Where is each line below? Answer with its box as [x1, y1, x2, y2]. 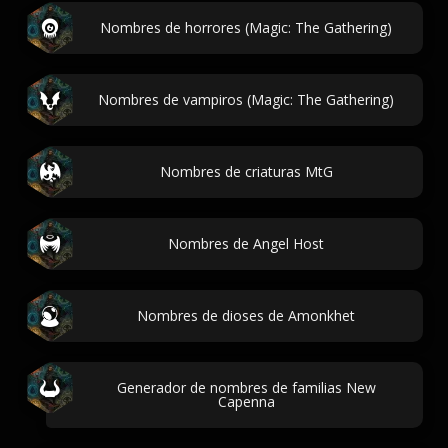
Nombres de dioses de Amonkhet [137, 306, 355, 325]
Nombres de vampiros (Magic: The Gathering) [98, 90, 394, 109]
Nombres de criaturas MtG [159, 162, 333, 181]
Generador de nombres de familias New [116, 378, 376, 397]
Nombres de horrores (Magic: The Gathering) [100, 18, 392, 37]
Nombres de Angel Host [168, 234, 324, 253]
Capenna [217, 392, 275, 411]
